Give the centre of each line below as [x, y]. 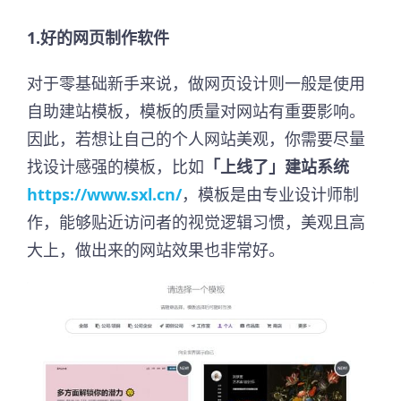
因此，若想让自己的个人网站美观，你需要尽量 [196, 139]
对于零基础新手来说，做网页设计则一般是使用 [196, 83]
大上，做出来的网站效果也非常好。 [156, 250]
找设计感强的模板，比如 [115, 166]
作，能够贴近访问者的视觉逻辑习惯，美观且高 [196, 222]
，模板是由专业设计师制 [270, 194]
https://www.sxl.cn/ [104, 194]
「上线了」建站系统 [277, 166]
